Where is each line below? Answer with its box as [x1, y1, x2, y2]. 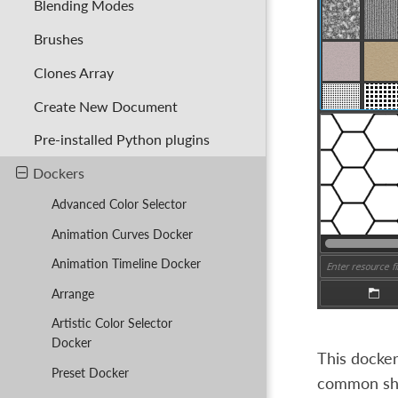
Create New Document [34, 97, 179, 115]
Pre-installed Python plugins [34, 131, 211, 148]
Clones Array [34, 63, 115, 81]
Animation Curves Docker [51, 226, 193, 242]
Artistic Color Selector [51, 315, 172, 331]
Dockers [32, 164, 84, 182]
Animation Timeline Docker [51, 256, 201, 272]
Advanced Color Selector [51, 196, 187, 212]
